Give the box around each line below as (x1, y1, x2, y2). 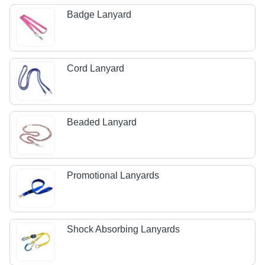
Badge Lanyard (67, 9, 132, 20)
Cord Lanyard (67, 63, 125, 74)
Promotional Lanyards (67, 170, 160, 181)
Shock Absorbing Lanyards (67, 224, 180, 234)
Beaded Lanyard (67, 117, 137, 127)
